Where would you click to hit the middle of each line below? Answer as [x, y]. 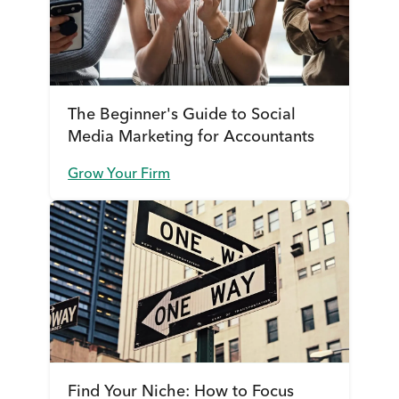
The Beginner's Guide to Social [182, 114]
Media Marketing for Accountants [191, 137]
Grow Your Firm [119, 174]
